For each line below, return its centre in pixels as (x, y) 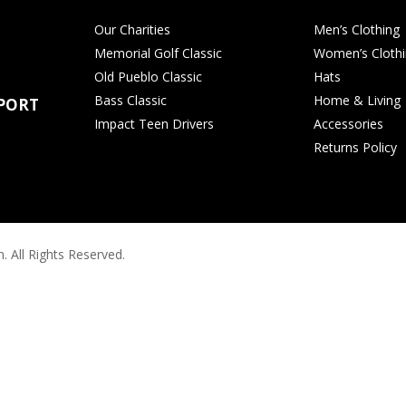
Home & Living (357, 100)
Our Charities (133, 29)
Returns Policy (355, 147)
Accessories (348, 123)
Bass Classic (131, 100)
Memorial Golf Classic (159, 53)
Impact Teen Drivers (155, 123)
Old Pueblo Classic (149, 76)
